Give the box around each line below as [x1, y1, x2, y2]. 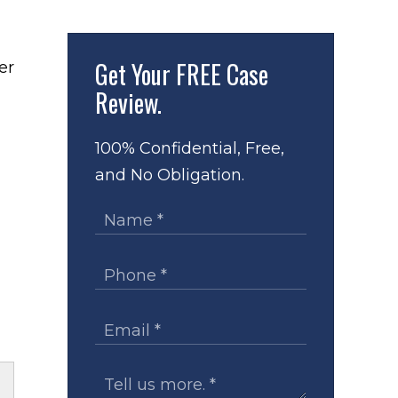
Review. [95, 84, 162, 121]
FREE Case [176, 56, 268, 92]
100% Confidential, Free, [95, 139, 284, 158]
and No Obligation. [95, 165, 244, 185]
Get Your [95, 56, 176, 92]
